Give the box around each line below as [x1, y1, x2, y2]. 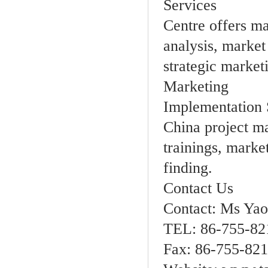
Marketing [163, 78, 229, 95]
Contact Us [163, 179, 233, 197]
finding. [163, 159, 212, 176]
